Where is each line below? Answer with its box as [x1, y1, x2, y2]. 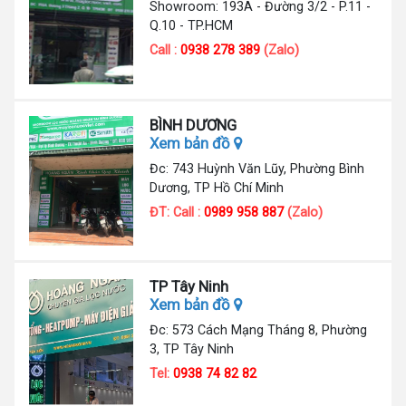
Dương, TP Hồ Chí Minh [150, 179, 285, 195]
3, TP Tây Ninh [150, 342, 235, 357]
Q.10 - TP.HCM [150, 18, 234, 34]
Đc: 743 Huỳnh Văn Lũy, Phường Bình [150, 160, 365, 176]
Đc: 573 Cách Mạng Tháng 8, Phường [150, 323, 368, 338]
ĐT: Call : [150, 204, 205, 219]
